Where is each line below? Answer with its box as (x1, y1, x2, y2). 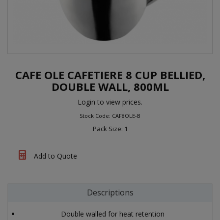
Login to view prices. (78, 97, 142, 107)
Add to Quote (32, 151, 77, 161)
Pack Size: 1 (92, 124, 128, 134)
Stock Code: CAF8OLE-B (80, 112, 140, 120)
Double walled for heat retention (60, 209, 165, 219)
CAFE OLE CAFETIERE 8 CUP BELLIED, (15, 67, 205, 82)
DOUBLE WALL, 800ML (51, 79, 169, 94)
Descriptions (86, 187, 134, 198)
